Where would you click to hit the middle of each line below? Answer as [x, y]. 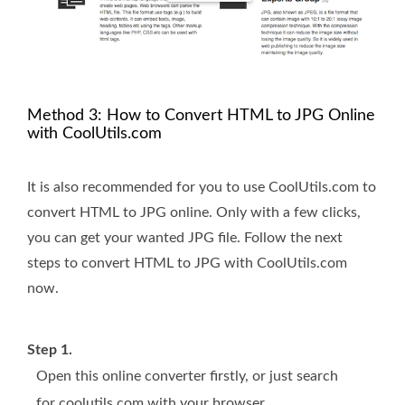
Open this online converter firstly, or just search [187, 377]
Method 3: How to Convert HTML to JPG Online [201, 116]
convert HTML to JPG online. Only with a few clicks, [194, 213]
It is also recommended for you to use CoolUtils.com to [202, 188]
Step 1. [50, 350]
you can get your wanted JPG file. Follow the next [185, 238]
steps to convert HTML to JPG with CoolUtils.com [187, 264]
